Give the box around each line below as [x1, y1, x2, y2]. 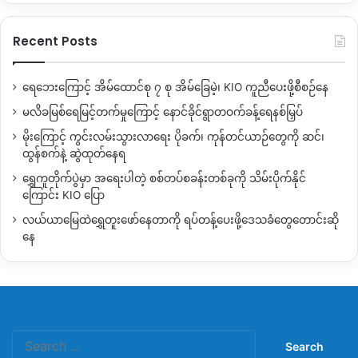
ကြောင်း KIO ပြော [22, 189, 105, 202]
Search [255, 331, 290, 344]
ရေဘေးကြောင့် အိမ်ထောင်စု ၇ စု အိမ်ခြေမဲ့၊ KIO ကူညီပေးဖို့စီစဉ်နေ [22, 81, 328, 94]
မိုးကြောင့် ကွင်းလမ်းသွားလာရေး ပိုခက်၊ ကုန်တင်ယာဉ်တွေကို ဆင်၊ [22, 130, 324, 144]
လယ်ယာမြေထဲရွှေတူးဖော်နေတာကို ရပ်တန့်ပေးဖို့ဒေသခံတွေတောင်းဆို [22, 213, 339, 227]
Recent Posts [13, 33, 97, 50]
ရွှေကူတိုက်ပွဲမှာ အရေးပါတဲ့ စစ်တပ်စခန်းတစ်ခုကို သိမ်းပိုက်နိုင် [22, 172, 306, 185]
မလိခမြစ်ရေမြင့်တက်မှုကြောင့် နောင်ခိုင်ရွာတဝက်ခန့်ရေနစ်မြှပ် [22, 105, 303, 119]
